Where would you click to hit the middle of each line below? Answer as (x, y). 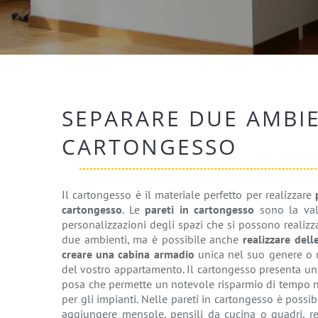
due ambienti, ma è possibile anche (152, 239)
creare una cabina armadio (128, 254)
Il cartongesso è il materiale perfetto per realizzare (189, 194)
